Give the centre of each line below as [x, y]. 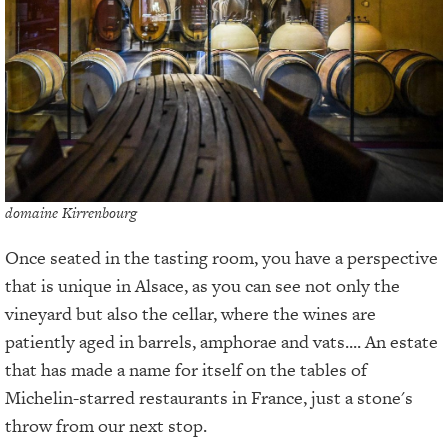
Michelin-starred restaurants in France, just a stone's [209, 398]
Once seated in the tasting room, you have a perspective [221, 258]
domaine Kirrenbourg [71, 213]
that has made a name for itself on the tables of [186, 370]
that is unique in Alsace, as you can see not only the [202, 286]
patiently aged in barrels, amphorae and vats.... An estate [221, 342]
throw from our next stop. [106, 426]
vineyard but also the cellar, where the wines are [190, 314]
